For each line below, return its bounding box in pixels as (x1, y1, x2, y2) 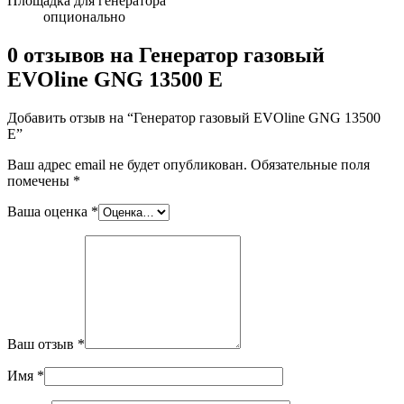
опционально (43, 9, 125, 25)
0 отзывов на (7, 43, 139, 68)
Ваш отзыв (7, 336, 78, 353)
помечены (7, 173, 73, 189)
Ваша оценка (7, 204, 91, 220)
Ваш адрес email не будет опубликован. (7, 157, 247, 173)
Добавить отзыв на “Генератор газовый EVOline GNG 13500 (7, 110, 381, 126)
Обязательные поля (251, 157, 370, 173)
